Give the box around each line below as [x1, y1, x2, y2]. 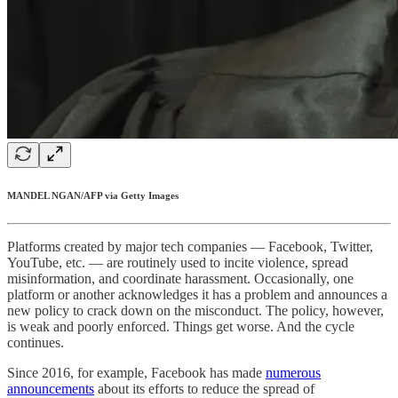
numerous [266, 364, 321, 380]
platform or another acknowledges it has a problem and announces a [7, 286, 387, 302]
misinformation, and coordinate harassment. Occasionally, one [7, 270, 354, 286]
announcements [7, 380, 94, 396]
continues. [7, 334, 68, 350]
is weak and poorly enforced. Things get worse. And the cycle [7, 318, 354, 334]
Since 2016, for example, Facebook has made [7, 364, 266, 380]
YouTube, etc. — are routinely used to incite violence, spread [7, 254, 348, 270]
